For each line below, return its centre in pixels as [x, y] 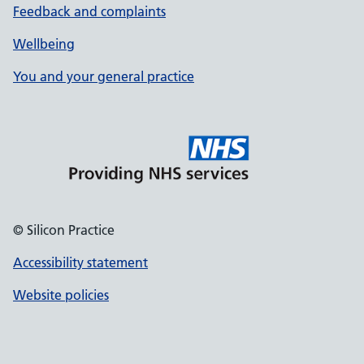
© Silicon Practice [64, 230]
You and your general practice [104, 76]
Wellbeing [44, 44]
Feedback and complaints [89, 11]
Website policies [61, 295]
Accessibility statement [80, 262]
